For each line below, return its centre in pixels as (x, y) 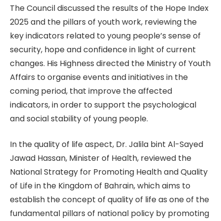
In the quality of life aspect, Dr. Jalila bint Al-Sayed (107, 145)
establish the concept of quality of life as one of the (110, 200)
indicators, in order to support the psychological (103, 105)
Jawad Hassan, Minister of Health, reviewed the (101, 158)
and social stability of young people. (79, 118)
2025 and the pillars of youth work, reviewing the (103, 22)
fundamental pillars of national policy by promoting (110, 214)
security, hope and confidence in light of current (103, 49)
